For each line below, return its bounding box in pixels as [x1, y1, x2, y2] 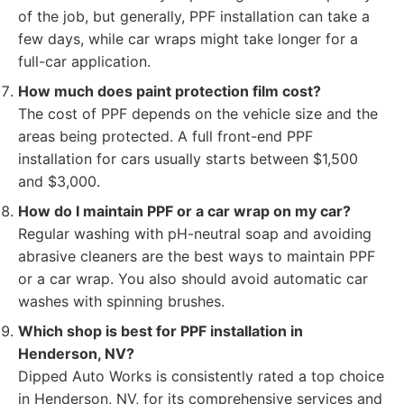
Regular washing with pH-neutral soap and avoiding [18, 225, 372, 243]
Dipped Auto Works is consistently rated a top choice [18, 367, 384, 385]
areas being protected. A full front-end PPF [18, 127, 313, 145]
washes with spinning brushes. [18, 292, 225, 310]
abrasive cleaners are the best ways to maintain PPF [18, 247, 375, 265]
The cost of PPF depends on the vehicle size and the [18, 105, 378, 123]
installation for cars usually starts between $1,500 [18, 150, 358, 168]
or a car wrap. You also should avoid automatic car [18, 270, 368, 288]
